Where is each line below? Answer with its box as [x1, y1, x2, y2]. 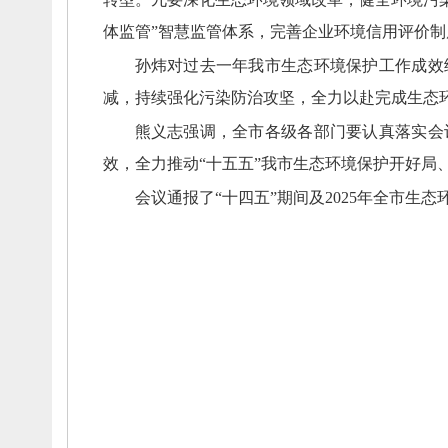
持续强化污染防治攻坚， [134, 89, 311, 106]
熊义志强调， [134, 123, 233, 140]
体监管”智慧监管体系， [102, 23, 270, 40]
